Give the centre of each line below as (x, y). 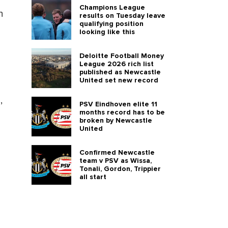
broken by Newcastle (116, 120)
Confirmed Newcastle (117, 152)
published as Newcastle (120, 72)
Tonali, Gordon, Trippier (120, 169)
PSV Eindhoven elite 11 (118, 104)
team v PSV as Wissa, (116, 161)
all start (93, 177)
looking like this (107, 32)
